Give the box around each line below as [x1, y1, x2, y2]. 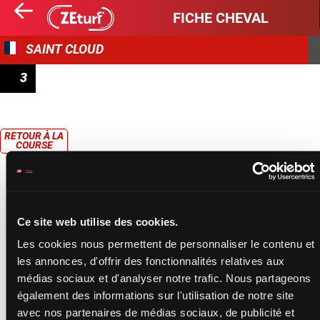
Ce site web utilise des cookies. [16, 215, 178, 227]
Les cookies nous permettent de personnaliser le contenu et [16, 237, 314, 250]
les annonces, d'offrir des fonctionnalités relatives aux [16, 254, 284, 267]
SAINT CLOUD [26, 41, 104, 56]
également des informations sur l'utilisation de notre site [16, 289, 294, 301]
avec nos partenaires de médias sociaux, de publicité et [16, 306, 294, 319]
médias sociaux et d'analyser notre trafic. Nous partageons [16, 271, 311, 284]
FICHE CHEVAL [173, 9, 269, 26]
